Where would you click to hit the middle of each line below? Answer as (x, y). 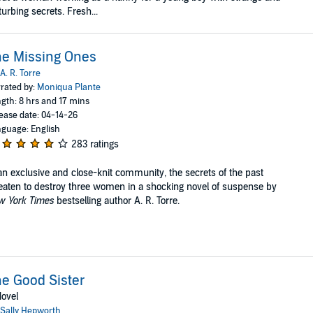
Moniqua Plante (68, 87)
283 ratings (95, 144)
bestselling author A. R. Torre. (116, 201)
